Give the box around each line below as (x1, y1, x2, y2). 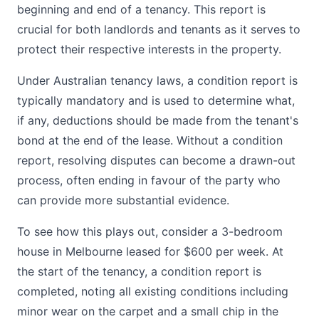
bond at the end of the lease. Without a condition (17, 133, 283, 147)
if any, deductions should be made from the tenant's (17, 113, 298, 127)
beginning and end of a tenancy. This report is (17, 2, 266, 16)
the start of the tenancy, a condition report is (17, 264, 261, 278)
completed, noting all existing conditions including (17, 284, 288, 298)
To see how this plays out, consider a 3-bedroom (17, 224, 283, 239)
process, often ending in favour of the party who (17, 173, 281, 187)
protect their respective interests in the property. (17, 42, 281, 56)
